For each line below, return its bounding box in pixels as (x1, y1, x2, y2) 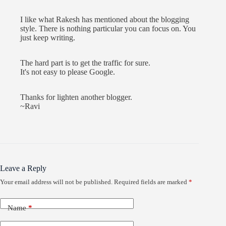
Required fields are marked (114, 178, 189, 186)
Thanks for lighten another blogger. (20, 92, 132, 101)
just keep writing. (20, 33, 75, 42)
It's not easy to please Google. (20, 67, 115, 76)
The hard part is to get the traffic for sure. (20, 58, 150, 67)
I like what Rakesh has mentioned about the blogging (20, 15, 189, 24)
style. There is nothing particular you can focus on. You (20, 24, 196, 33)
